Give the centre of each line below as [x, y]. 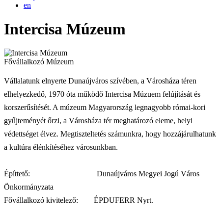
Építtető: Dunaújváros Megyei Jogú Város [102, 174]
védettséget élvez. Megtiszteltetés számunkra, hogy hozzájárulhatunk [110, 134]
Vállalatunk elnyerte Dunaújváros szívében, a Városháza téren [100, 81]
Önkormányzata [43, 187]
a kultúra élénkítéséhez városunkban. [61, 147]
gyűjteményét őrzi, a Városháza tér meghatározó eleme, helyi [98, 121]
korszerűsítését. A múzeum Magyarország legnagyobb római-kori [105, 108]
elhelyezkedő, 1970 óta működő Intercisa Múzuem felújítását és [102, 94]
